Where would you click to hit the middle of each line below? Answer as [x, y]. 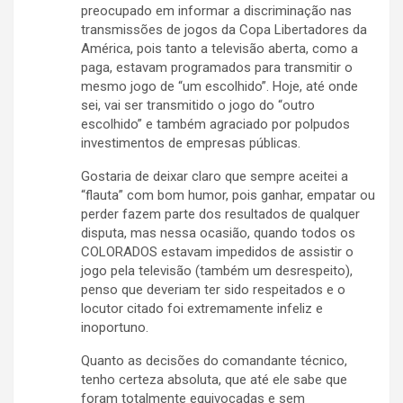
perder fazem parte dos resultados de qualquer [220, 215]
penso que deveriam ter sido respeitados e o [213, 290]
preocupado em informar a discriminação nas [216, 11]
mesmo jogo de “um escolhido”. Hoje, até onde [219, 87]
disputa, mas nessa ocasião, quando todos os [218, 233]
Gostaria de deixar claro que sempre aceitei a [215, 177]
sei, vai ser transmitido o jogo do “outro [198, 106]
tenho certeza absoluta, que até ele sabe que [214, 380]
